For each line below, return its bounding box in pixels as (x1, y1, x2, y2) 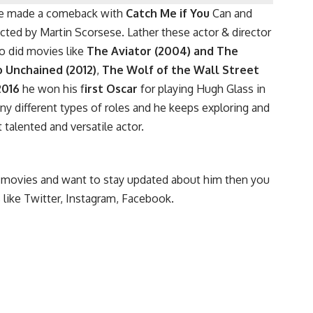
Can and (210, 6, 252, 21)
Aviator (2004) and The (111, 44, 238, 59)
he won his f (20, 82, 85, 96)
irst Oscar (85, 82, 138, 96)
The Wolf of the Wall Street (102, 63, 259, 78)
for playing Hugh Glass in (138, 82, 265, 96)
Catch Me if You (126, 6, 210, 21)
